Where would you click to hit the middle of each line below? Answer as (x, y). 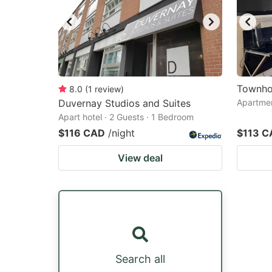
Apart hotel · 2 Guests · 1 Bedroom (126, 117)
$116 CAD (82, 133)
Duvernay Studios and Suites (124, 103)
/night (121, 133)
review (108, 89)
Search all (140, 259)
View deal (140, 158)
